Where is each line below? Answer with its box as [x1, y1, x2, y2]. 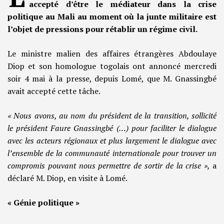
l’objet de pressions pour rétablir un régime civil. [7, 23, 197, 35]
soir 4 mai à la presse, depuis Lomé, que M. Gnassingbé [7, 73, 216, 84]
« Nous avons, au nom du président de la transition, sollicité [7, 110, 216, 121]
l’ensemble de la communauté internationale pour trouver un [7, 147, 216, 159]
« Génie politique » [7, 197, 79, 208]
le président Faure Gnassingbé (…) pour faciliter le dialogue [7, 122, 216, 134]
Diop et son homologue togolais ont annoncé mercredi [7, 60, 216, 72]
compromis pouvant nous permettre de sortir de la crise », [7, 160, 212, 171]
